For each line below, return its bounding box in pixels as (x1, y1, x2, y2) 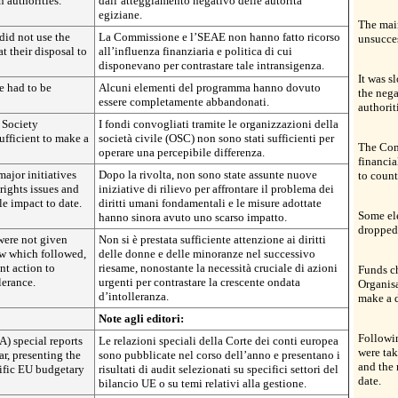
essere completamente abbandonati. (99, 95, 269, 108)
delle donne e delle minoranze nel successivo (99, 247, 315, 260)
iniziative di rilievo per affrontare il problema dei (99, 182, 334, 195)
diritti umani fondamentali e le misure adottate (99, 196, 322, 210)
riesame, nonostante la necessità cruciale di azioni (99, 261, 338, 275)
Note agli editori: (99, 312, 184, 325)
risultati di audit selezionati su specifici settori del (99, 362, 338, 376)
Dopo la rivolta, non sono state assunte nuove (99, 168, 317, 181)
